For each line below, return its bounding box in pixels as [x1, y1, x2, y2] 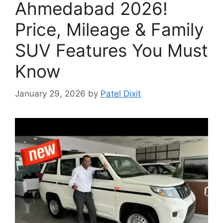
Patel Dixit [101, 88, 141, 99]
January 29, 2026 [15, 88, 86, 99]
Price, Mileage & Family [15, 19, 204, 40]
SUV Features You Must [15, 40, 208, 61]
